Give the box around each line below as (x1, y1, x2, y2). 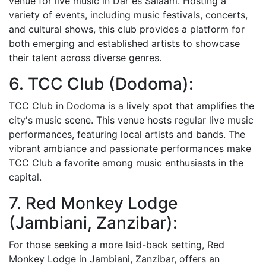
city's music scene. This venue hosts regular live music (9, 113, 254, 126)
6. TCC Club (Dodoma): (9, 73, 194, 94)
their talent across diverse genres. (9, 51, 161, 64)
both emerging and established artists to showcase (9, 37, 240, 49)
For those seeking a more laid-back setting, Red (9, 238, 224, 251)
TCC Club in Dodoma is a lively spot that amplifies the (9, 99, 254, 112)
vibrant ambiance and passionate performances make (9, 142, 251, 154)
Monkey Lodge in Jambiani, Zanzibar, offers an (9, 252, 220, 265)
